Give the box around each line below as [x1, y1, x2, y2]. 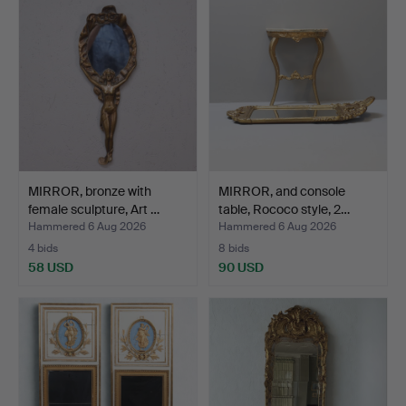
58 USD [28, 258, 73, 275]
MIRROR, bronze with [28, 182, 151, 199]
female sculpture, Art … [28, 200, 159, 217]
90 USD [218, 258, 264, 275]
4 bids [28, 240, 58, 256]
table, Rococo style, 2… [218, 200, 350, 217]
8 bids [218, 240, 249, 256]
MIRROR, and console [218, 182, 345, 199]
